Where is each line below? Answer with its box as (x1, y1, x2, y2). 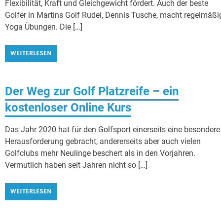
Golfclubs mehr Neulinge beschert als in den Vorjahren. (5, 148, 196, 158)
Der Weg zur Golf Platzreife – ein (5, 84, 179, 98)
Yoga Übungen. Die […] (5, 22, 83, 32)
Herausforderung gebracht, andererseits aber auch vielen (5, 136, 201, 146)
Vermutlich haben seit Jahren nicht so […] (5, 160, 148, 170)
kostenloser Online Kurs (5, 100, 132, 114)
